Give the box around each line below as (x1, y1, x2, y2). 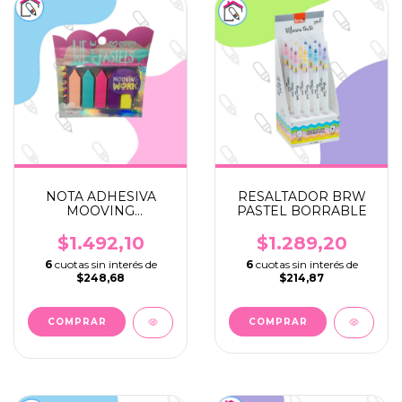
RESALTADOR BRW (237, 188, 366, 205)
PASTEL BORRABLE (236, 203, 367, 220)
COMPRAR (248, 316, 308, 328)
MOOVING (66, 203, 135, 220)
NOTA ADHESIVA (45, 188, 156, 205)
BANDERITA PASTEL (33, 217, 168, 234)
